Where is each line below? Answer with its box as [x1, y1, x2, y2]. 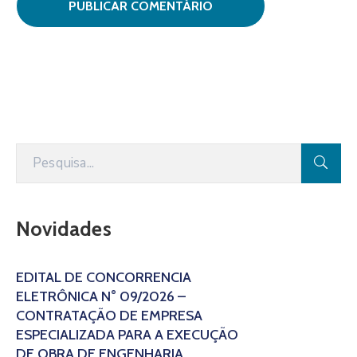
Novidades [16, 217, 112, 241]
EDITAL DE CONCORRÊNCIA [16, 269, 191, 286]
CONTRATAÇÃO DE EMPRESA [16, 307, 202, 324]
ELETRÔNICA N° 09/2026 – [16, 288, 186, 305]
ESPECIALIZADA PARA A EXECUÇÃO [16, 326, 238, 343]
